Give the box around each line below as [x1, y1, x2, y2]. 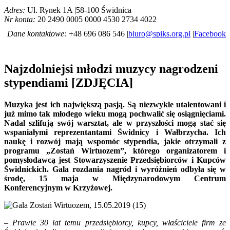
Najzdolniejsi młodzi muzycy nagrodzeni [4, 62, 218, 75]
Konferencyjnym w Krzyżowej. [4, 183, 112, 192]
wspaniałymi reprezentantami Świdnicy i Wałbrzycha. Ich [4, 127, 226, 137]
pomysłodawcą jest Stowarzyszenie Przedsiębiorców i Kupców [4, 155, 226, 164]
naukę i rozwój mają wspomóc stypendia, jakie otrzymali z [4, 137, 226, 146]
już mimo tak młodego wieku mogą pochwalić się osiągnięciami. [4, 109, 226, 118]
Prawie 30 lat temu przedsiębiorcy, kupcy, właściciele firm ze [8, 218, 226, 227]
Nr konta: [4, 15, 37, 24]
